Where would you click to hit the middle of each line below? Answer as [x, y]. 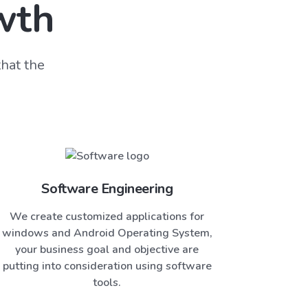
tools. [107, 282]
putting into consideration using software [107, 266]
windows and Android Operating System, [107, 233]
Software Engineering [107, 188]
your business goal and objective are [107, 249]
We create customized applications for [107, 216]
